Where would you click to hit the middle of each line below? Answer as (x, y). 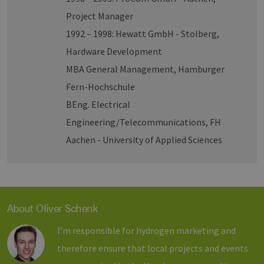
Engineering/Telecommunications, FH (143, 122)
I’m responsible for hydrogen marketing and (146, 231)
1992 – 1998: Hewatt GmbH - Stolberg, (142, 34)
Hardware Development (114, 52)
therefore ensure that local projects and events (152, 248)
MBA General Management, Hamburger (145, 69)
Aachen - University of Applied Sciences (144, 140)
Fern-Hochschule (100, 87)
